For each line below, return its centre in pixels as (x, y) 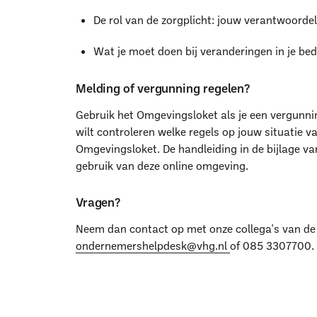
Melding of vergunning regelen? (163, 87)
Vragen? (98, 202)
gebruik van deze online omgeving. (162, 165)
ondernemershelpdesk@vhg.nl (152, 245)
